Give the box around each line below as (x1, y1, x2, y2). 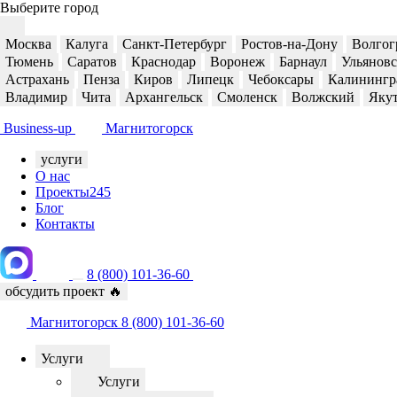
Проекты (35, 184, 90, 199)
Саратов (67, 54, 117, 69)
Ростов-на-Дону (241, 36, 338, 51)
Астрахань (5, 72, 69, 87)
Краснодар (131, 54, 196, 69)
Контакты (35, 216, 95, 231)
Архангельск (125, 90, 203, 105)
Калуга (66, 36, 108, 51)
